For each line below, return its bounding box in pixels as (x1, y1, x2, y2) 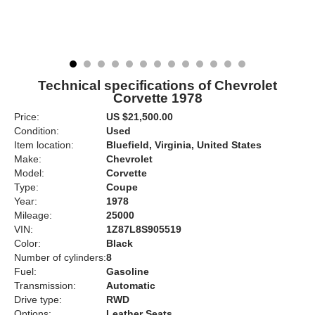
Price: (14, 111, 39, 122)
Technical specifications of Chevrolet (38, 78, 277, 93)
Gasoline (106, 266, 149, 277)
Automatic (106, 280, 155, 291)
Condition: (14, 125, 59, 136)
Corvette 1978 (112, 91, 202, 105)
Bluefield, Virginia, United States (106, 139, 262, 150)
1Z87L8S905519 (106, 224, 181, 235)
